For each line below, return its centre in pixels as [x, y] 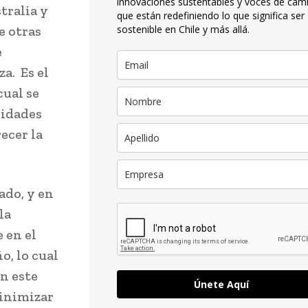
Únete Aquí [221, 285]
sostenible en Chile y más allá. [183, 30]
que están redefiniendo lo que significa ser [211, 16]
